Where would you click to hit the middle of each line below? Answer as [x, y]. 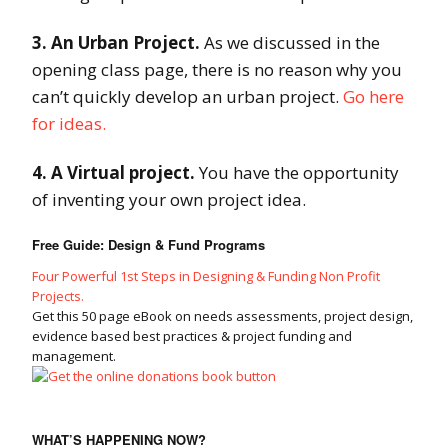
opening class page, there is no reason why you [217, 70]
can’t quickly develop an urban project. [187, 97]
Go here [373, 97]
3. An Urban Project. [116, 43]
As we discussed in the [290, 43]
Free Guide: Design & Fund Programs [148, 245]
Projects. [58, 296]
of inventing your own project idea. [169, 200]
